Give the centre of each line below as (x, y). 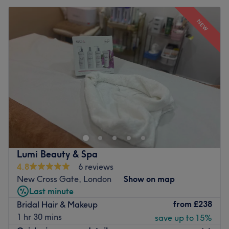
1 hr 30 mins (39, 217)
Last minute (51, 191)
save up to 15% (184, 217)
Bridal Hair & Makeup (57, 205)
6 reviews (96, 166)
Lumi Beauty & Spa (57, 154)
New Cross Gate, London (64, 179)
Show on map (149, 179)
